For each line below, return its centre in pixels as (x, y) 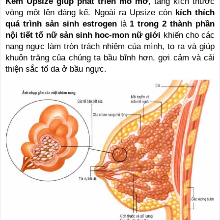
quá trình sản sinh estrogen (61, 24)
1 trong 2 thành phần (172, 24)
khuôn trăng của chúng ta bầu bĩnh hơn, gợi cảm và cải (110, 57)
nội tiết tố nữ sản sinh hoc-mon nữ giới (83, 35)
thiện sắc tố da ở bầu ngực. (56, 69)
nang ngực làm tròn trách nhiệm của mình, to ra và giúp (110, 46)
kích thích (195, 12)
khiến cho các (188, 35)
